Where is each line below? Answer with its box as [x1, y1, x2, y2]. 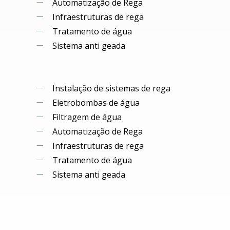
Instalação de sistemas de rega [52, 83, 170, 94]
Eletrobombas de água [52, 97, 140, 108]
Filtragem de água [52, 111, 122, 123]
